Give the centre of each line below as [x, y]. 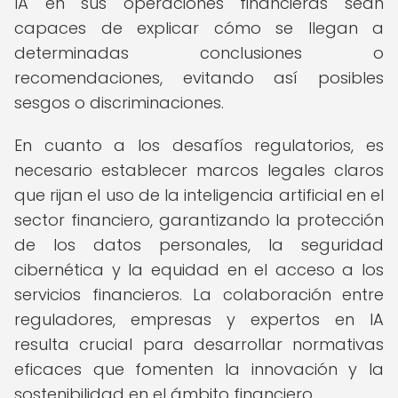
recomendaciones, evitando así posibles [199, 78]
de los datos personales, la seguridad [199, 245]
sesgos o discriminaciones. [119, 103]
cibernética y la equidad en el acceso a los [199, 270]
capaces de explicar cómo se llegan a [199, 28]
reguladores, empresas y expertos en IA [199, 319]
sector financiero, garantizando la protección [199, 220]
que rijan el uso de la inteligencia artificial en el [199, 195]
